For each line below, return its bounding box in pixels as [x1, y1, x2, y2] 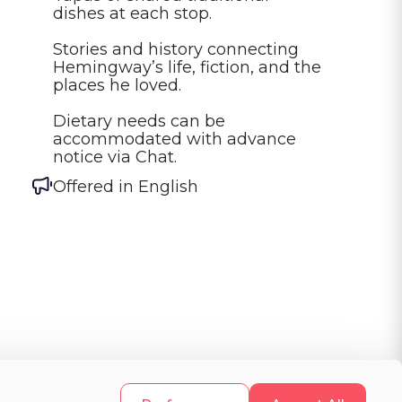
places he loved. [53, 74, 181, 95]
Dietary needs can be [53, 110, 230, 131]
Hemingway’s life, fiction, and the [53, 57, 326, 77]
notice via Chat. [53, 146, 177, 167]
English [138, 176, 198, 197]
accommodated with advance [53, 128, 301, 149]
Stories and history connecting [53, 39, 303, 59]
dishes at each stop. [53, 3, 212, 23]
